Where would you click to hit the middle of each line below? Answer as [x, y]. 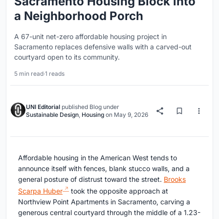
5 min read [29, 73]
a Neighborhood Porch [79, 16]
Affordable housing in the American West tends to [98, 157]
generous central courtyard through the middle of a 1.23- [109, 212]
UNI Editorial [43, 107]
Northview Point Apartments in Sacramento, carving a [104, 201]
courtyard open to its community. [67, 57]
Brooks [175, 179]
